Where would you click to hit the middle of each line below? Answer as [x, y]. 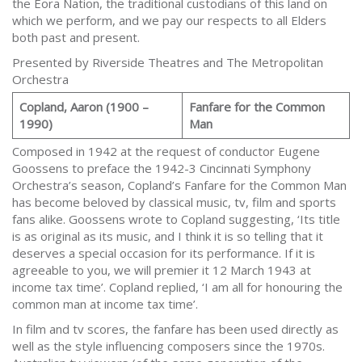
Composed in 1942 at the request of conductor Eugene [166, 152]
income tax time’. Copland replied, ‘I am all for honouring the [177, 287]
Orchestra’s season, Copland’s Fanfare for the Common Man [179, 185]
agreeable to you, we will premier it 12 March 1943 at [162, 270]
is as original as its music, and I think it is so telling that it [168, 236]
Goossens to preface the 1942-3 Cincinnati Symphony [162, 168]
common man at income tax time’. [105, 304]
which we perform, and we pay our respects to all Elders [169, 21]
